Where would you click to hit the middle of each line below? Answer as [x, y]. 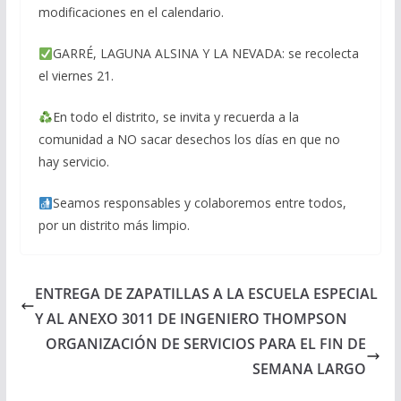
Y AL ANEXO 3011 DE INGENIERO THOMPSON [191, 319]
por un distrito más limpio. [114, 226]
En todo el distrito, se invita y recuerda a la [175, 117]
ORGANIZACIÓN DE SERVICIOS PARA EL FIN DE [206, 344]
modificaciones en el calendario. [131, 13]
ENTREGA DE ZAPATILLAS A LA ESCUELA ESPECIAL [206, 294]
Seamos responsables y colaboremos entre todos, [199, 203]
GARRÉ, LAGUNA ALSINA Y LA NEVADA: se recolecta [205, 54]
